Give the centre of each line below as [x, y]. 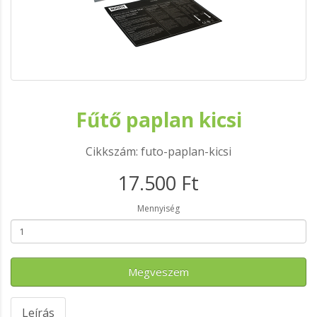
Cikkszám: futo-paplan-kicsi [158, 151]
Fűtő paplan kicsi [158, 120]
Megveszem [158, 272]
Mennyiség [158, 208]
